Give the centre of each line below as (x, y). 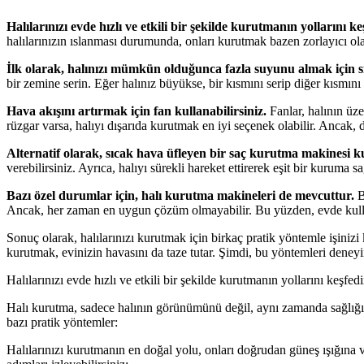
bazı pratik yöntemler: (62, 322)
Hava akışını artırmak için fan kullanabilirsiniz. (136, 111)
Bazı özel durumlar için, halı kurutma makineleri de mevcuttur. (180, 195)
